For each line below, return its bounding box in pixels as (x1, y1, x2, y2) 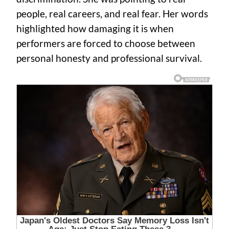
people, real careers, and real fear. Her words (16, 8, 208, 19)
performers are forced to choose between (16, 37, 195, 49)
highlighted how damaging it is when (16, 22, 174, 34)
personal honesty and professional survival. (16, 52, 202, 64)
